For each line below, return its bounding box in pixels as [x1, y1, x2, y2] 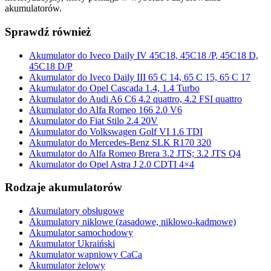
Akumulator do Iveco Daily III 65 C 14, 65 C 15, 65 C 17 [29, 71, 250, 82]
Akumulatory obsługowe [29, 206, 124, 217]
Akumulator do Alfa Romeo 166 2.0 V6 [29, 104, 182, 115]
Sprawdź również [5, 25, 91, 38]
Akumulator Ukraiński [29, 238, 115, 249]
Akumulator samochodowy [29, 227, 133, 238]
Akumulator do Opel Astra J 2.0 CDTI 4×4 [29, 158, 194, 169]
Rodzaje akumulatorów [5, 181, 122, 194]
